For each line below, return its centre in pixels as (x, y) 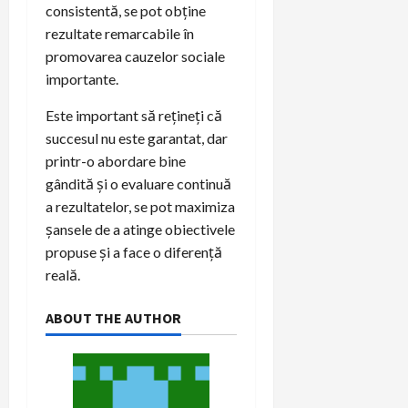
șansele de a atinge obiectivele (140, 229)
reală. (63, 275)
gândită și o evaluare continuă (138, 184)
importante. (82, 79)
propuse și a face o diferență (134, 252)
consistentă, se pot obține (126, 11)
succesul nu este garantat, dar (137, 138)
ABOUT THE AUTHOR (113, 318)
